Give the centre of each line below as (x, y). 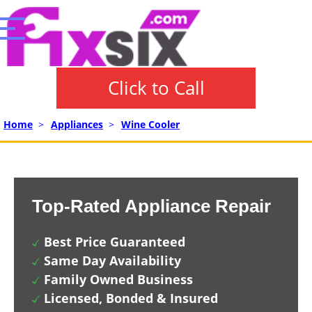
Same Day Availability (112, 260)
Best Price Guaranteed (115, 242)
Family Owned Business (118, 279)
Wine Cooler (150, 124)
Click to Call (156, 88)
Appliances (77, 124)
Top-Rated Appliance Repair (151, 206)
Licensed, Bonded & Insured (131, 298)
